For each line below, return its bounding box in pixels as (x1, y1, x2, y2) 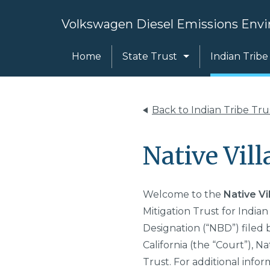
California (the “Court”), (143, 239, 256, 251)
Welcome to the (143, 189, 224, 200)
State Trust (122, 51, 177, 62)
